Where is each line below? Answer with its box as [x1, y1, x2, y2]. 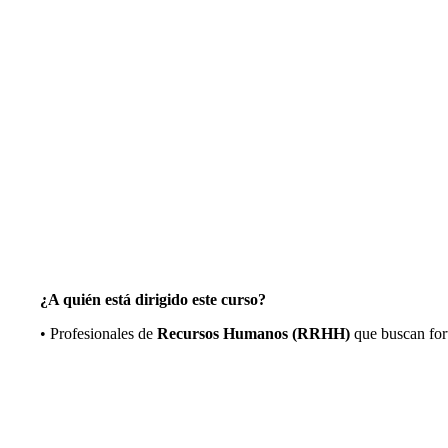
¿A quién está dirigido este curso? [40, 290, 266, 308]
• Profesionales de [40, 324, 157, 342]
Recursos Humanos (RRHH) [157, 324, 350, 342]
